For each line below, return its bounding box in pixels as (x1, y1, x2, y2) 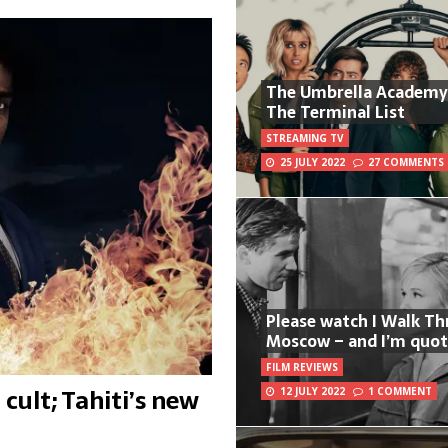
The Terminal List (266, 99, 406, 126)
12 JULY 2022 (280, 384, 346, 399)
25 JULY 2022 (280, 155, 346, 170)
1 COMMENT (368, 384, 433, 399)
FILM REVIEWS (266, 360, 339, 375)
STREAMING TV (266, 131, 345, 146)
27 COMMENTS (368, 155, 445, 170)
